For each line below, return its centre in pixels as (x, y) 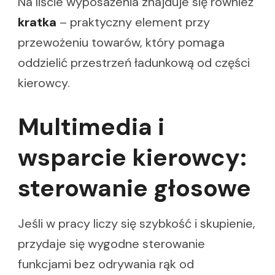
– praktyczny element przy (133, 22)
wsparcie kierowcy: (132, 158)
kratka (37, 22)
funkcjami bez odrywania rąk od (106, 264)
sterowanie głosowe (134, 188)
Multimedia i (91, 127)
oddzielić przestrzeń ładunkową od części (134, 63)
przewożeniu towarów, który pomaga (121, 43)
